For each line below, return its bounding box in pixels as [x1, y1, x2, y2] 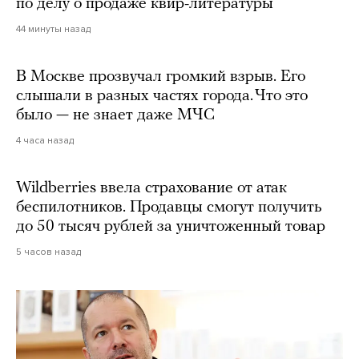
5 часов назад [16, 246, 81, 258]
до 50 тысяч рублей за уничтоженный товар [16, 219, 325, 236]
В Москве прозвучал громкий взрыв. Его [16, 69, 305, 86]
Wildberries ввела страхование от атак [16, 180, 287, 197]
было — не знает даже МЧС [16, 107, 215, 124]
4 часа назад [16, 135, 74, 147]
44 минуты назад [16, 23, 91, 35]
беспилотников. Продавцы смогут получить [16, 200, 322, 216]
